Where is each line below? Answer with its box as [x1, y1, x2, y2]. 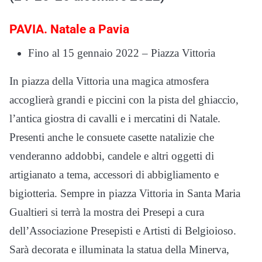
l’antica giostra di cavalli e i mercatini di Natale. [9, 112, 220, 125]
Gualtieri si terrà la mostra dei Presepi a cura [9, 206, 204, 219]
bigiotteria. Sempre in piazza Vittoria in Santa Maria [9, 187, 240, 200]
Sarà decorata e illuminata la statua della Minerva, [9, 243, 229, 256]
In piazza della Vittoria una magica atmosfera [9, 75, 209, 88]
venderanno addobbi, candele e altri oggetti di [9, 150, 214, 163]
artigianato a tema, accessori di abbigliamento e [9, 168, 219, 181]
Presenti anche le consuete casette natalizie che [9, 131, 214, 144]
